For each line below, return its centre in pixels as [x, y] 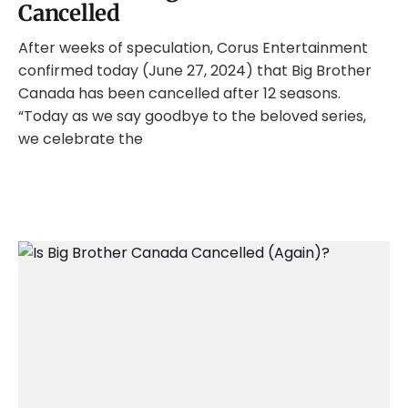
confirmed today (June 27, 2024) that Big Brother [195, 71]
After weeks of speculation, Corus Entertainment [193, 48]
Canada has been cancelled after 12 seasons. [179, 93]
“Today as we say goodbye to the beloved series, [192, 116]
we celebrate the [81, 139]
